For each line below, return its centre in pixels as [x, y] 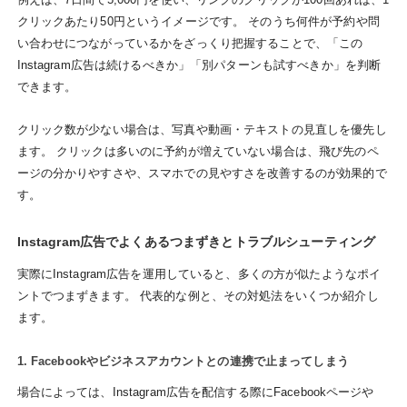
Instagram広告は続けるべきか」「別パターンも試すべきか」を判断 [199, 65]
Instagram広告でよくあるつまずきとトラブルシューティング [196, 242]
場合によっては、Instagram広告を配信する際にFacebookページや [195, 392]
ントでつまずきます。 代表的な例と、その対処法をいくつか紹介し [198, 295]
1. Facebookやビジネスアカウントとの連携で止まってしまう [183, 362]
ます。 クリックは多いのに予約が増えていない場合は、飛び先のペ [198, 151]
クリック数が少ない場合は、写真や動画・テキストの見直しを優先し [202, 129]
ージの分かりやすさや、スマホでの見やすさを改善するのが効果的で [202, 173]
